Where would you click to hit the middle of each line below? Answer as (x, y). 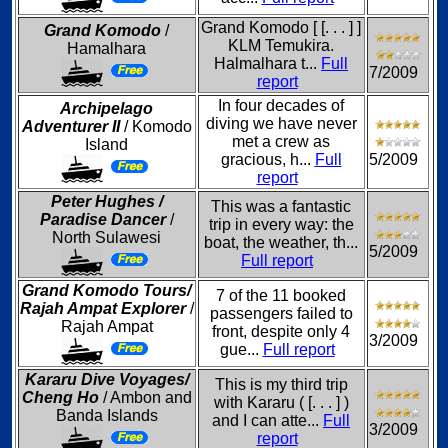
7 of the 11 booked (281, 295)
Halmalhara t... (267, 63)
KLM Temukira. (281, 45)
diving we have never (281, 123)
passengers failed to (281, 313)
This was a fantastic (281, 206)
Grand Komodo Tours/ (106, 290)
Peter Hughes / (106, 201)
